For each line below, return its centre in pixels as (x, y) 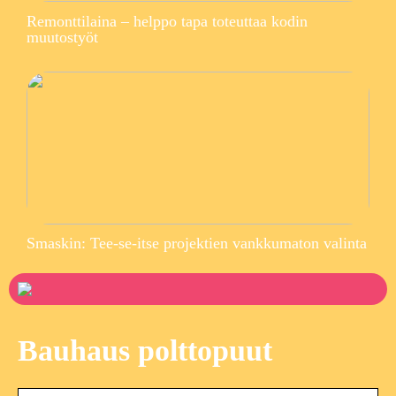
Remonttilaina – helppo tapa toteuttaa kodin (167, 21)
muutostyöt (62, 37)
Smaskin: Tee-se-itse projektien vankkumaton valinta (197, 244)
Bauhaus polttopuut (145, 351)
